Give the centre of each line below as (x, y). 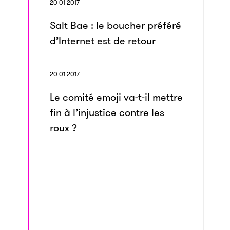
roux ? (63, 128)
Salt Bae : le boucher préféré (116, 25)
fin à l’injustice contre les (107, 112)
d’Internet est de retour (103, 41)
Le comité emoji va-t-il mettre (116, 97)
